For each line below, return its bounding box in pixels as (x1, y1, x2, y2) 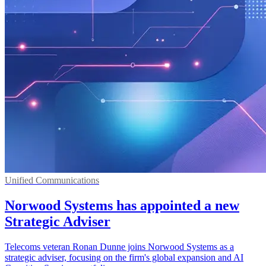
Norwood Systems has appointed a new (5, 197, 239, 213)
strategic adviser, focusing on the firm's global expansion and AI (5, 252, 243, 262)
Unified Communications (5, 175, 99, 185)
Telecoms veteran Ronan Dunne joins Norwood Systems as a (5, 241, 234, 252)
